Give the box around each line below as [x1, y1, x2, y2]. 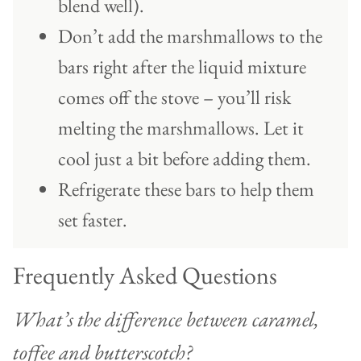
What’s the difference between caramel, [13, 305, 319, 334]
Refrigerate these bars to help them [58, 176, 314, 202]
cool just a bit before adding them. [58, 146, 311, 172]
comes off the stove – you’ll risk [58, 85, 291, 110]
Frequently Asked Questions [13, 259, 277, 292]
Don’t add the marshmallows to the [58, 23, 322, 49]
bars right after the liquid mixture [58, 54, 306, 80]
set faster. [58, 207, 127, 233]
